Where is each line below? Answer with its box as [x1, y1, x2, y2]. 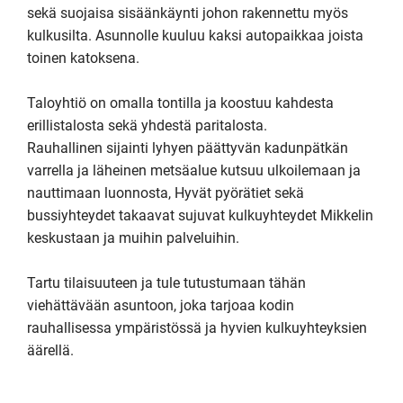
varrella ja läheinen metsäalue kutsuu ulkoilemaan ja [27, 162, 361, 179]
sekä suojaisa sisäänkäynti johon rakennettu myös [27, 4, 348, 22]
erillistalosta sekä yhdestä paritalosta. [27, 117, 274, 134]
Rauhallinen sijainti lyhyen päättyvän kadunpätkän [27, 139, 348, 157]
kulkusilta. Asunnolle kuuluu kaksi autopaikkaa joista [27, 27, 363, 44]
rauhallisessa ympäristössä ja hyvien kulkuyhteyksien [27, 319, 367, 336]
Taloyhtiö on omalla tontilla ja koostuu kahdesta [27, 94, 334, 112]
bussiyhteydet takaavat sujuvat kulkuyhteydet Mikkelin [27, 207, 373, 224]
